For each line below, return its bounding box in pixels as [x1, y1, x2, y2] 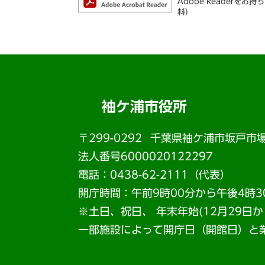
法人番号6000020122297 [78, 150, 213, 161]
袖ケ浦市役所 [102, 99, 187, 114]
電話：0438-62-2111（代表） [78, 169, 231, 180]
